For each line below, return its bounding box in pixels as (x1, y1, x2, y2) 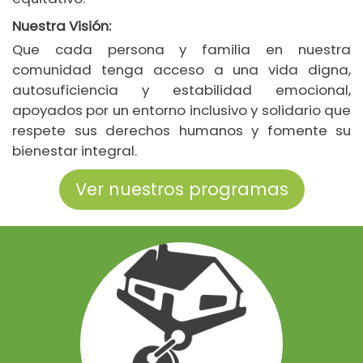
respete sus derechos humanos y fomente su (12, 121, 351, 141)
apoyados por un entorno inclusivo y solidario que (12, 100, 351, 121)
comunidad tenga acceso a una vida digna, (12, 60, 351, 80)
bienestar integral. (12, 141, 137, 161)
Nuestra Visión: (12, 16, 111, 36)
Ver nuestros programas (75, 177, 288, 202)
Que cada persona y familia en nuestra (12, 40, 351, 60)
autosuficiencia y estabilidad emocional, (12, 80, 351, 100)
